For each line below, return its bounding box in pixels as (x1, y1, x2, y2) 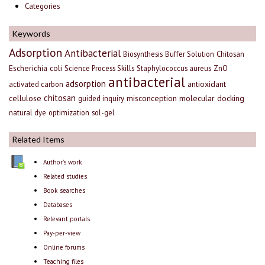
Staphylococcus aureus (137, 63, 211, 73)
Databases (43, 201, 72, 209)
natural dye (9, 108, 46, 118)
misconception (127, 93, 177, 104)
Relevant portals (43, 215, 90, 224)
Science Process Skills (64, 63, 134, 73)
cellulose (9, 93, 41, 104)
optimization (49, 108, 89, 118)
